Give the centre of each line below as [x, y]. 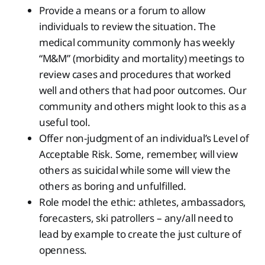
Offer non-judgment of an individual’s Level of [144, 138]
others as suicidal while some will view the [135, 170]
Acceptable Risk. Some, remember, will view [138, 154]
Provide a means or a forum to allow [122, 10]
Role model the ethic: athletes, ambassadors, [143, 202]
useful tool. [64, 122]
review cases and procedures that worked [135, 74]
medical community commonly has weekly [137, 42]
